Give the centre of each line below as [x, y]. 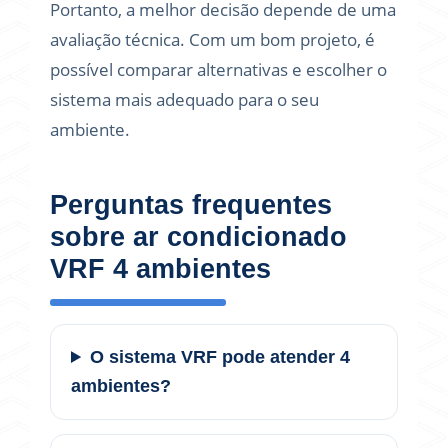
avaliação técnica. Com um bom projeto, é [212, 39]
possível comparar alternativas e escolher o [218, 69]
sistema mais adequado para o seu [184, 99]
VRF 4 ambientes [160, 269]
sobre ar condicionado [198, 237]
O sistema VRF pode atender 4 [220, 357]
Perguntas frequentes [191, 205]
